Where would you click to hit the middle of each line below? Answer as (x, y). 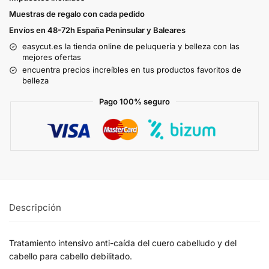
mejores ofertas (52, 57)
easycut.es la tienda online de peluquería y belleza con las (131, 47)
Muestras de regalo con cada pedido (77, 14)
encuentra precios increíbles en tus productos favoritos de (132, 70)
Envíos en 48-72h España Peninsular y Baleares (97, 30)
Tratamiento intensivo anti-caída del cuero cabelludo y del (123, 243)
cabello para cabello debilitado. (71, 256)
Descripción (35, 208)
